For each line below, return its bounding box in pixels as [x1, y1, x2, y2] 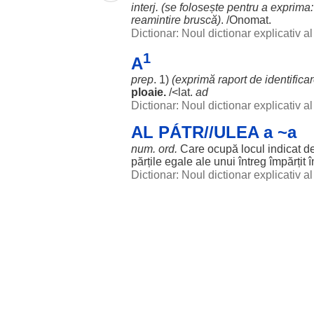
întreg [238, 156, 266, 168]
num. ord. [131, 143, 177, 155]
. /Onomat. [221, 14, 271, 26]
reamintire [131, 14, 181, 26]
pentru [227, 1, 259, 13]
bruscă [184, 14, 217, 26]
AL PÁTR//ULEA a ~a [131, 123, 296, 142]
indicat [268, 143, 301, 155]
